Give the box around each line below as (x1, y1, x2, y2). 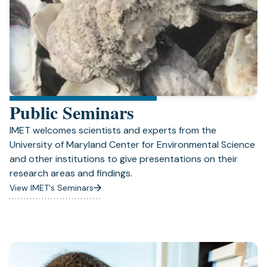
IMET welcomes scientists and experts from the (10, 124, 216, 136)
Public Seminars (10, 99, 134, 125)
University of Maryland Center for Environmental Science (10, 138, 255, 151)
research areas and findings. (10, 167, 132, 179)
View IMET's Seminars (10, 182, 94, 193)
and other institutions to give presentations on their (10, 153, 238, 165)
